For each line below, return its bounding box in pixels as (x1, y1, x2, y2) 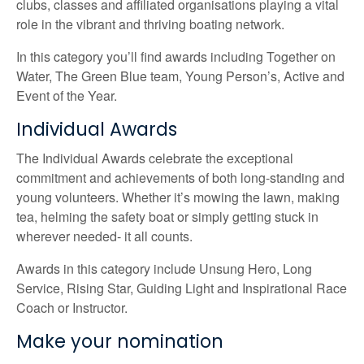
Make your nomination (16, 328, 223, 354)
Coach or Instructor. (16, 297, 128, 317)
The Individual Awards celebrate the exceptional (16, 148, 293, 167)
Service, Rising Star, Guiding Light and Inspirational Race (16, 278, 347, 297)
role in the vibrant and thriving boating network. (16, 15, 284, 34)
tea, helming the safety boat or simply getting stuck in (16, 206, 318, 226)
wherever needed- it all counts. (16, 226, 193, 245)
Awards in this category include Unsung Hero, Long (16, 258, 312, 278)
